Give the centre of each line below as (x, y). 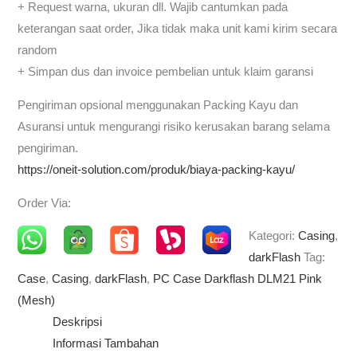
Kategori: (273, 236)
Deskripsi (78, 322)
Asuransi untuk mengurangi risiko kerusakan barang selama (174, 126)
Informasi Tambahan (106, 344)
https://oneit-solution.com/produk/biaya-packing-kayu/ (157, 169)
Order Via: (45, 203)
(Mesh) (37, 301)
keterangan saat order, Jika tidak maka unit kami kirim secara (178, 29)
